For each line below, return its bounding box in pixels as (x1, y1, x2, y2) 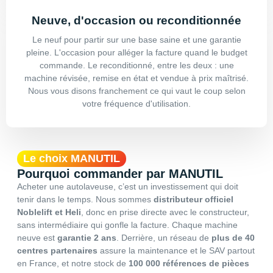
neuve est (17, 232, 57, 243)
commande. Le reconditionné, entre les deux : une (39, 60, 234, 70)
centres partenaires (17, 245, 97, 255)
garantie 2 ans (57, 232, 116, 243)
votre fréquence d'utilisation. (82, 98, 191, 108)
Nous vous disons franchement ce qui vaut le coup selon (27, 85, 246, 96)
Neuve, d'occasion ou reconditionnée (32, 13, 241, 27)
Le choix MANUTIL (23, 152, 120, 165)
